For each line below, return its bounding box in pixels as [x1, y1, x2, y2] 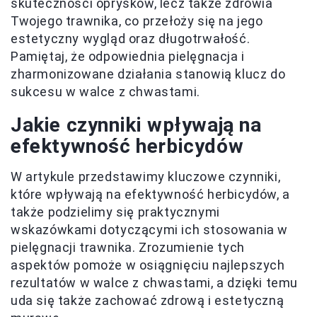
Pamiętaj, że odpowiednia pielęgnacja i [11, 49, 245, 64]
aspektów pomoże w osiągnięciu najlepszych [11, 258, 285, 272]
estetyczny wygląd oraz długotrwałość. [11, 31, 250, 46]
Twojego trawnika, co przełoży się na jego [11, 13, 263, 28]
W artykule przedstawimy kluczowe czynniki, [11, 169, 281, 184]
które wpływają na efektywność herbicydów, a [11, 187, 290, 202]
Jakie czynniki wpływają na [11, 113, 262, 137]
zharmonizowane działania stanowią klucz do [11, 67, 286, 81]
